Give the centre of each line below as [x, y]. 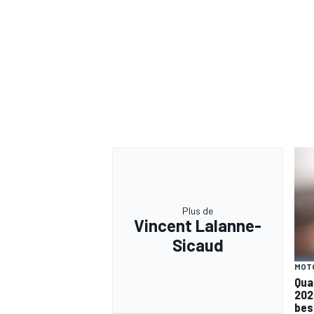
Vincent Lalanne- [198, 225]
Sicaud [198, 245]
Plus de [198, 210]
